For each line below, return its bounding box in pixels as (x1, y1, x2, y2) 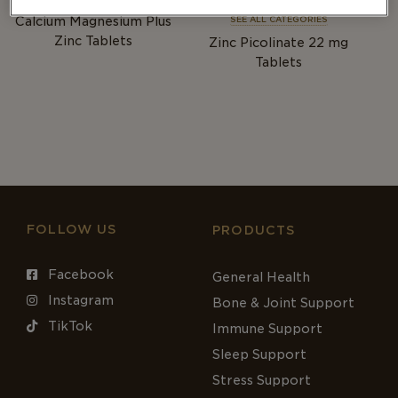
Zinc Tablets (53, 34, 132, 48)
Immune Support (212, 322, 322, 337)
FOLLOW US (27, 222, 118, 237)
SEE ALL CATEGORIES (229, 14, 328, 25)
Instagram (44, 293, 114, 308)
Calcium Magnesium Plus (14, 14, 171, 28)
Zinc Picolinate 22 (209, 36, 324, 51)
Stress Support (212, 373, 311, 388)
